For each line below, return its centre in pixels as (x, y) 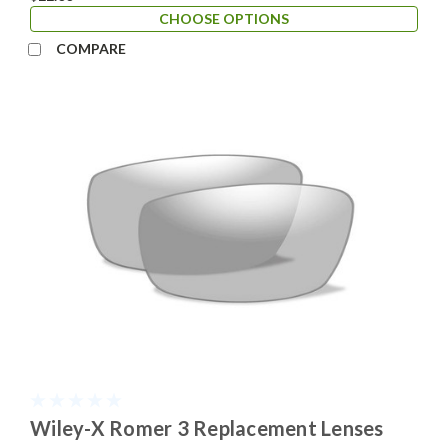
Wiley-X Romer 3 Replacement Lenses (207, 428)
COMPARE (90, 48)
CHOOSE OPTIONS (224, 18)
